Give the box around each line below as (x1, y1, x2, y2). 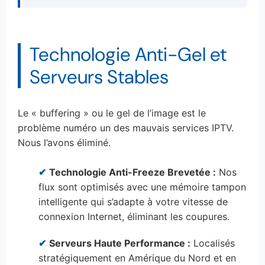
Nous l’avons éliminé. (18, 137, 111, 149)
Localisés (190, 237, 235, 249)
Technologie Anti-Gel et (30, 42, 227, 67)
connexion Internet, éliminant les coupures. (38, 210, 230, 222)
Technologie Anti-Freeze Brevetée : (49, 166, 216, 178)
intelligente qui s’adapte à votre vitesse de (38, 195, 228, 208)
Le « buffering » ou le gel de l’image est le (18, 107, 206, 119)
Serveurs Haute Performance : (49, 237, 190, 249)
